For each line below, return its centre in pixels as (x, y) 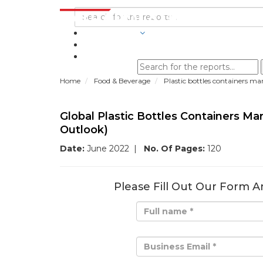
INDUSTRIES (110, 33)
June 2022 (108, 149)
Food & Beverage (123, 81)
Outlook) (84, 130)
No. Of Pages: (174, 149)
